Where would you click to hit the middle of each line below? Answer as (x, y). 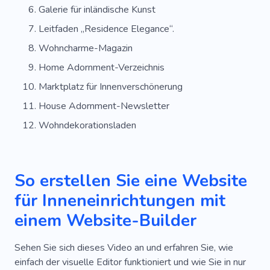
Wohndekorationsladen (87, 125)
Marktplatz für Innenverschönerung (111, 87)
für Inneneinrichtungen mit (120, 201)
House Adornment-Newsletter (104, 106)
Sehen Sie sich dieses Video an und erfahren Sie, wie (124, 248)
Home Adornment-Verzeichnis (102, 67)
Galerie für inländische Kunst (97, 10)
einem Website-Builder (105, 221)
